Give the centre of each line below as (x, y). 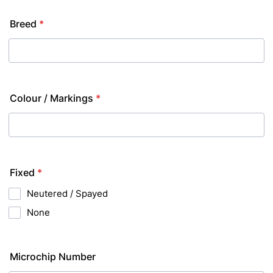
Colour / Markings (51, 98)
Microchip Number (53, 257)
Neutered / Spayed (67, 193)
